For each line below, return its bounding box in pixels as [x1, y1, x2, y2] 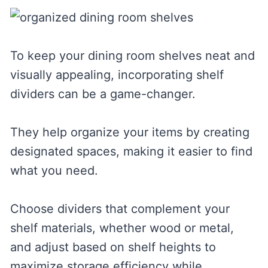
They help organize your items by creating [10, 124, 249, 139]
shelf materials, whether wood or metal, [10, 220, 234, 235]
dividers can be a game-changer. [10, 86, 196, 101]
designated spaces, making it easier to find [10, 144, 252, 159]
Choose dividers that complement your [10, 201, 230, 216]
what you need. [10, 163, 98, 178]
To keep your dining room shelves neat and [10, 48, 255, 63]
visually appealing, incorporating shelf [10, 67, 224, 82]
